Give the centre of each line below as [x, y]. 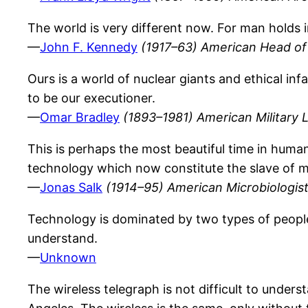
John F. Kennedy [89, 47]
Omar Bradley [80, 118]
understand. [63, 239]
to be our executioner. [91, 98]
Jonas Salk [71, 188]
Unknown [68, 258]
